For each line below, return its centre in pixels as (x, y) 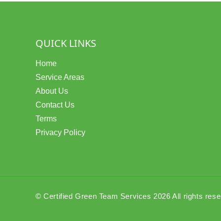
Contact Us (55, 105)
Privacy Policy (60, 132)
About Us (52, 91)
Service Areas (60, 77)
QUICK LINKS (66, 43)
